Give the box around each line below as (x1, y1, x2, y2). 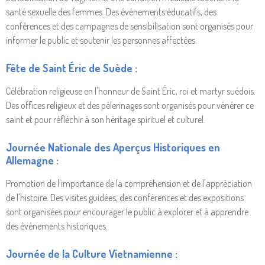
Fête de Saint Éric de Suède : (6, 61, 137, 75)
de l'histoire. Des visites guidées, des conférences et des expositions (6, 192, 244, 204)
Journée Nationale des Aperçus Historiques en (6, 140, 220, 154)
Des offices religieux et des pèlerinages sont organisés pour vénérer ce (6, 99, 254, 112)
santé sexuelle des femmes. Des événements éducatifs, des (6, 6, 216, 18)
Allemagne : (6, 153, 59, 167)
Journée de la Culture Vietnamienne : (6, 247, 177, 261)
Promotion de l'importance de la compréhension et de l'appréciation (6, 177, 252, 190)
